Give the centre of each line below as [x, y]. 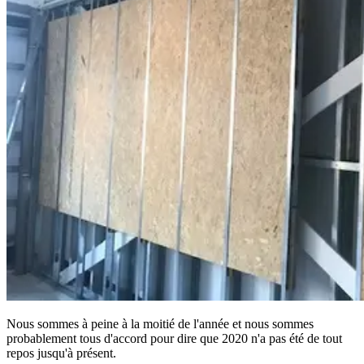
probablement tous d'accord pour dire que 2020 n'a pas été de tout [174, 338]
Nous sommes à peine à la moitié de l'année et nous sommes [160, 323]
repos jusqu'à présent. [61, 353]
